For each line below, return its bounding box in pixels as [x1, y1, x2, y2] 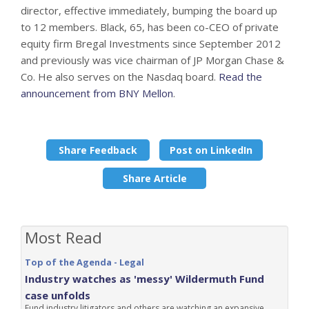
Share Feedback [59, 143, 137, 157]
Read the [219, 70, 262, 83]
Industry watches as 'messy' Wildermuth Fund [25, 272, 264, 286]
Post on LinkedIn [170, 143, 252, 157]
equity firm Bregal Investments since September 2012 [21, 37, 281, 50]
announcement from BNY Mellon [21, 86, 173, 100]
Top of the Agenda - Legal [25, 256, 144, 268]
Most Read [25, 227, 102, 248]
